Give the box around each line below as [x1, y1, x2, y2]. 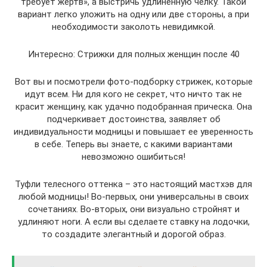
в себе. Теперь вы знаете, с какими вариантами [35, 139, 232, 150]
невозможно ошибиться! [82, 151, 185, 163]
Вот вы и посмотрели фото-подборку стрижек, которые [14, 76, 253, 88]
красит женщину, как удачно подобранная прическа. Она [15, 101, 252, 113]
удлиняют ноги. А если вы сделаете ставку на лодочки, [17, 216, 250, 228]
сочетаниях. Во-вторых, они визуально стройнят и [27, 204, 240, 215]
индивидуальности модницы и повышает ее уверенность [14, 126, 253, 138]
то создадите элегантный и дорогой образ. [41, 229, 226, 240]
